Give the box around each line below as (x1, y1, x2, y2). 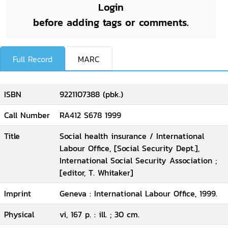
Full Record (13, 52, 52, 65)
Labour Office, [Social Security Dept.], (60, 142, 199, 154)
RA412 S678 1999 (60, 109, 121, 121)
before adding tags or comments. (33, 15, 189, 30)
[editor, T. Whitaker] (60, 166, 133, 179)
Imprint (4, 187, 31, 199)
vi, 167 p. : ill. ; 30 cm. (60, 208, 139, 220)
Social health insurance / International (60, 130, 204, 142)
